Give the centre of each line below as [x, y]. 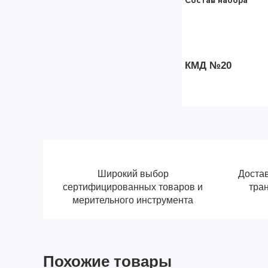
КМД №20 [208, 66]
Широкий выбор [133, 174]
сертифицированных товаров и [133, 187]
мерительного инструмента [133, 200]
